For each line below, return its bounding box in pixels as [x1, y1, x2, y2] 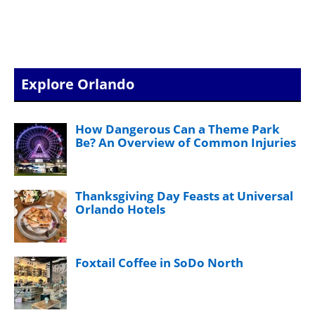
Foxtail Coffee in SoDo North [75, 254, 243, 271]
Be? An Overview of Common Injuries [75, 134, 296, 150]
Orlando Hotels [75, 200, 165, 217]
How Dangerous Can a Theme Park [75, 120, 280, 137]
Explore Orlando [21, 74, 134, 94]
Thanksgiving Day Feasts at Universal [75, 187, 293, 204]
